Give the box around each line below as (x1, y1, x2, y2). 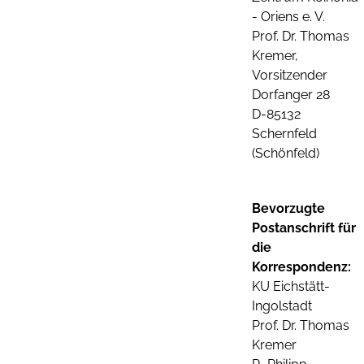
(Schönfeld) (252, 145, 319, 161)
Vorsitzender (252, 67, 327, 83)
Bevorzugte (252, 201, 325, 216)
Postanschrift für (252, 220, 356, 236)
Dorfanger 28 (252, 87, 330, 102)
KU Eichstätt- (252, 279, 330, 294)
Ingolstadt (252, 298, 312, 314)
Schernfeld (252, 126, 317, 141)
